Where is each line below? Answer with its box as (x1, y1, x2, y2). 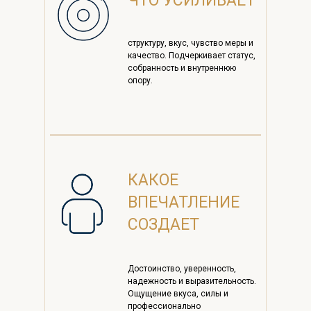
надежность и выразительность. (128, 276, 256, 287)
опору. (128, 76, 153, 86)
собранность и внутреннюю (128, 63, 236, 74)
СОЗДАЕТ (128, 215, 199, 235)
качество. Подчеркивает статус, (128, 51, 255, 61)
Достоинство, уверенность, (128, 264, 236, 274)
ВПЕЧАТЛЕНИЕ (128, 193, 239, 212)
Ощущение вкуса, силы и (128, 289, 228, 299)
